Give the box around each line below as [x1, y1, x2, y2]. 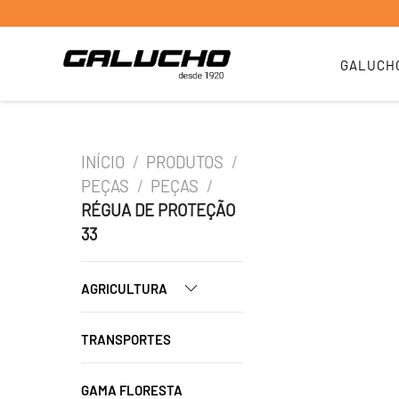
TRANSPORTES [81, 331, 171, 347]
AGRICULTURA [81, 281, 170, 297]
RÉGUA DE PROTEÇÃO [81, 200, 235, 220]
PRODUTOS [146, 152, 224, 172]
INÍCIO [81, 152, 125, 172]
